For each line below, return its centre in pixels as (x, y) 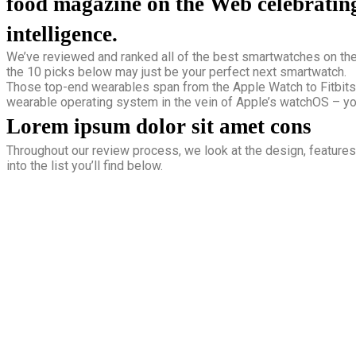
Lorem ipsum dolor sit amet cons (159, 126)
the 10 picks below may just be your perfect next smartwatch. (176, 72)
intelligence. (62, 34)
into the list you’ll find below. (85, 165)
